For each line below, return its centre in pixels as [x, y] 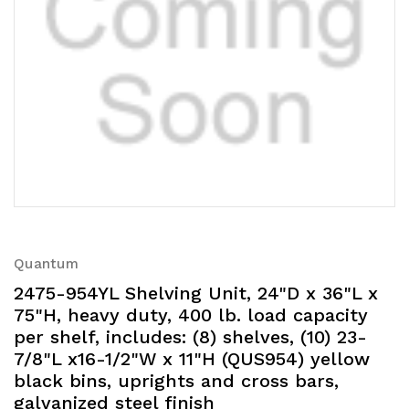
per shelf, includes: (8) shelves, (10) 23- [190, 336]
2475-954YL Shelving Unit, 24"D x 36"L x [196, 293]
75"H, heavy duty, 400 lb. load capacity [191, 315]
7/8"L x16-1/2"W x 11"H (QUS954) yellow [192, 358]
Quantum [46, 263]
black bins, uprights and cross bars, [176, 380]
